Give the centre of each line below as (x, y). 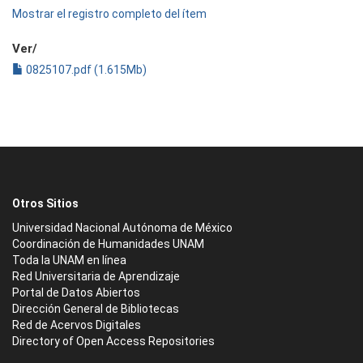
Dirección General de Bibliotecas (96, 309)
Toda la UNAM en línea (69, 260)
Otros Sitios (45, 203)
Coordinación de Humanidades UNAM (108, 244)
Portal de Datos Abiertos (76, 293)
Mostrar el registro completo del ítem (109, 14)
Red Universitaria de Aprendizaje (96, 276)
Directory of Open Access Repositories (113, 341)
